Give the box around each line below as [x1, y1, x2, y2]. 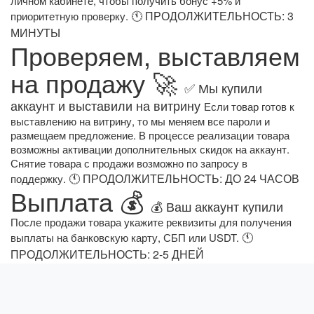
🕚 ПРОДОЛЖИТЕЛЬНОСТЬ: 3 [131, 8, 294, 25]
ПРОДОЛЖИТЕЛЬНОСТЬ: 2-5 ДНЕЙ [11, 246, 204, 263]
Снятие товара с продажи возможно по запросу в [11, 156, 247, 171]
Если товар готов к [204, 99, 294, 114]
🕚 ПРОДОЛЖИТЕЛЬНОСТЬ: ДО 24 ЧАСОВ [69, 170, 299, 187]
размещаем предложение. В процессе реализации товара [11, 128, 289, 143]
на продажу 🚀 [11, 64, 184, 101]
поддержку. [11, 171, 69, 186]
